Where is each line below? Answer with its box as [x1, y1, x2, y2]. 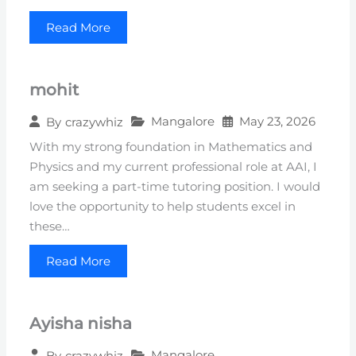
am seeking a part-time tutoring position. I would [29, 180, 321, 195]
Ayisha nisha [29, 314, 133, 334]
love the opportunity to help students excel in [29, 199, 296, 215]
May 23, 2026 [239, 114, 316, 130]
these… [29, 219, 71, 234]
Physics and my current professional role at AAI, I [29, 160, 318, 175]
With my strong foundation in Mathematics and [29, 140, 313, 155]
